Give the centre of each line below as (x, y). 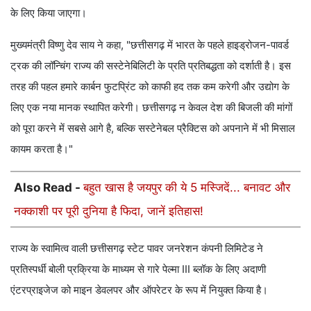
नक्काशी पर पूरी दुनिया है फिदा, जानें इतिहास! (109, 211)
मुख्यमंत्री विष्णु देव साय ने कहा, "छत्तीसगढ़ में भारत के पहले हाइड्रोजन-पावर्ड (150, 44)
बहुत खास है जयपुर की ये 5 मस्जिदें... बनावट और (187, 187)
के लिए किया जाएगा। (49, 12)
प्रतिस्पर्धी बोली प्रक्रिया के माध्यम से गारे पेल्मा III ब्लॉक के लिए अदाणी (138, 269)
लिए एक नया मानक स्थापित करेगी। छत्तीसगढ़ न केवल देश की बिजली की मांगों (151, 107)
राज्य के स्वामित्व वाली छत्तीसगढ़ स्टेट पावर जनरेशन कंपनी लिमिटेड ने (137, 248)
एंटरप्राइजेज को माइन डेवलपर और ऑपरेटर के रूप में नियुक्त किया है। (139, 289)
